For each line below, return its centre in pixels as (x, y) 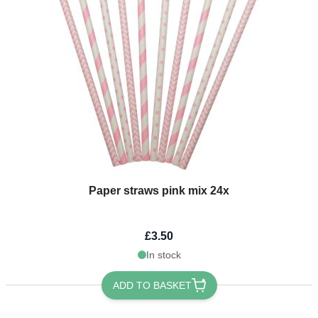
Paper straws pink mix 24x (159, 190)
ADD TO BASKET (152, 285)
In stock (163, 254)
